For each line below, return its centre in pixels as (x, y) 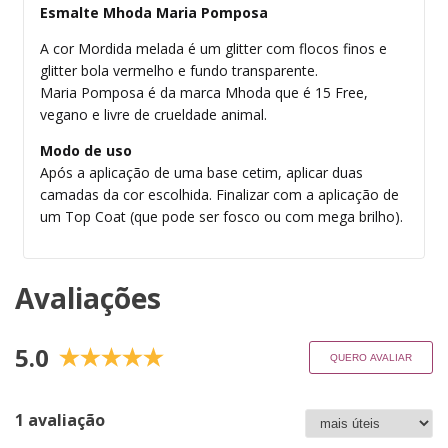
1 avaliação (60, 419)
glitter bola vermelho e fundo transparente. (179, 71)
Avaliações (88, 298)
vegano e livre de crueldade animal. (153, 115)
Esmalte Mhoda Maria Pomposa (156, 13)
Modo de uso (86, 151)
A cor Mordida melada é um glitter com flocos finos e (213, 49)
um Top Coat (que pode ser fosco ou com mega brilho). (221, 217)
